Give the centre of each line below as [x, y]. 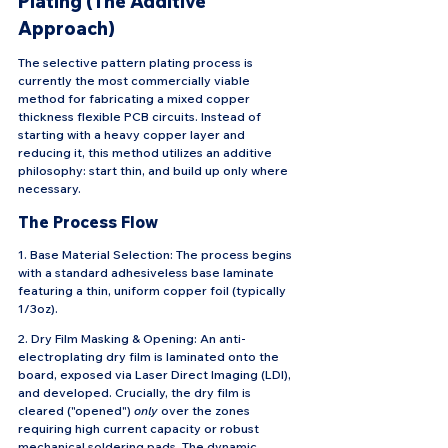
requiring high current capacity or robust [140, 429]
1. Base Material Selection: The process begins [156, 255]
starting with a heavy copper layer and [133, 135]
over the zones [205, 411]
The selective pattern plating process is [137, 63]
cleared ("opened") [76, 411]
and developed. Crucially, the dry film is [136, 393]
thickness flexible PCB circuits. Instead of [141, 117]
